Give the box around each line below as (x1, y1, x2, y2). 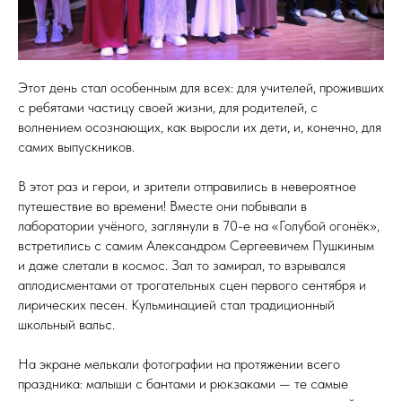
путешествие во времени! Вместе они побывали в (18, 197, 307, 215)
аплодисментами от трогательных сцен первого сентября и (18, 276, 366, 294)
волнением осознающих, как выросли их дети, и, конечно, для (18, 118, 381, 136)
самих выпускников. (18, 138, 135, 156)
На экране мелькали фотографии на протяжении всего (18, 355, 340, 373)
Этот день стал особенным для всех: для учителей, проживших (18, 79, 384, 97)
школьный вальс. (18, 316, 115, 334)
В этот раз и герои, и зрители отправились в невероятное (18, 178, 356, 196)
